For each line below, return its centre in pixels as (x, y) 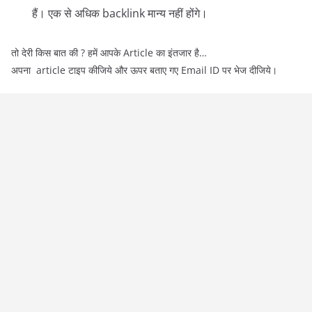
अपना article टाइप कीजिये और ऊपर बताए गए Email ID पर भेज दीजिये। (146, 70)
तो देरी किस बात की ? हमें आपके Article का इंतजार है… (110, 52)
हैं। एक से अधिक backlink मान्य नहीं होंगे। (121, 13)
